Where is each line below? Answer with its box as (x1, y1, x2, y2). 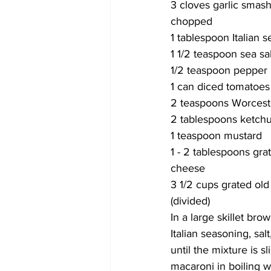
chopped (171, 15, 212, 27)
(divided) (171, 195, 213, 207)
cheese (171, 162, 208, 174)
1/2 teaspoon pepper (171, 64, 267, 76)
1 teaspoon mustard (171, 129, 262, 142)
